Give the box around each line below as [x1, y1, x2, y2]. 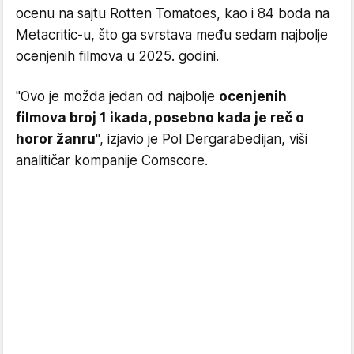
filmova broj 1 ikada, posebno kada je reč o [16, 110, 304, 126]
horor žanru [16, 131, 96, 148]
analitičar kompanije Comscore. [16, 153, 208, 169]
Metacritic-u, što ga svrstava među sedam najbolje [16, 27, 328, 43]
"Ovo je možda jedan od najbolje [16, 88, 219, 105]
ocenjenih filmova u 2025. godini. [16, 48, 219, 65]
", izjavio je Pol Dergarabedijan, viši [96, 131, 307, 148]
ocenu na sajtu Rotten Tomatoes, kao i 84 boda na [16, 6, 330, 22]
